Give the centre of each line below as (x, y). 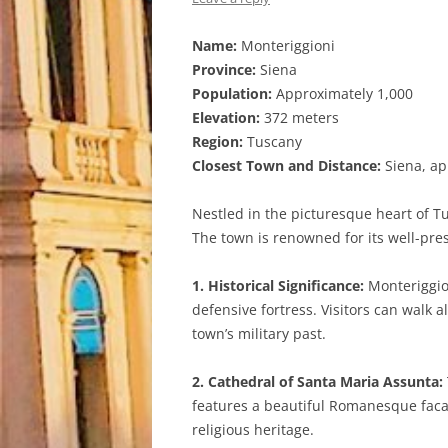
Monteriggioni (286, 45)
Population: (232, 93)
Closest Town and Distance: (286, 165)
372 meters (299, 117)
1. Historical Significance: (278, 285)
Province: (224, 69)
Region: (217, 141)
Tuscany (272, 141)
